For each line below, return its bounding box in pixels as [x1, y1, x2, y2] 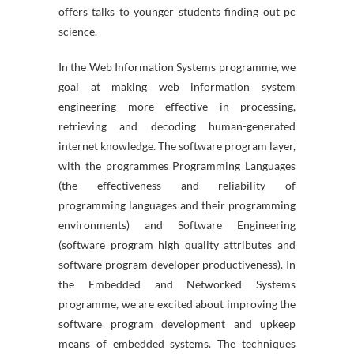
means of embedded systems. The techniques [58, 337, 296, 350]
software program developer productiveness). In [58, 258, 296, 271]
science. [58, 24, 97, 38]
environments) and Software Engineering [58, 218, 296, 232]
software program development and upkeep [58, 317, 296, 330]
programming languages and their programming [58, 198, 296, 212]
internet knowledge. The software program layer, [58, 139, 296, 153]
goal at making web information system [58, 80, 296, 93]
